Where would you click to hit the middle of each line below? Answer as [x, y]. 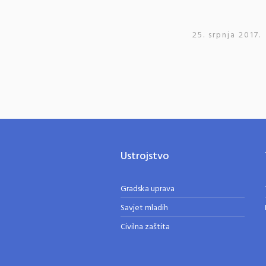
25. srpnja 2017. [227, 35]
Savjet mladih [144, 208]
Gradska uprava [147, 189]
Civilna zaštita [145, 227]
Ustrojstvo [145, 156]
